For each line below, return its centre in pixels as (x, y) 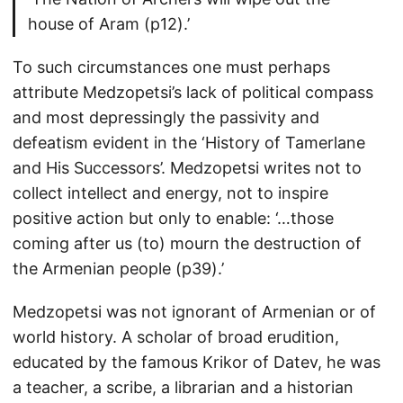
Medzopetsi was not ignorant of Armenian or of (194, 312)
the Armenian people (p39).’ (118, 269)
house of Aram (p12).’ (109, 24)
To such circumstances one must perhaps (171, 67)
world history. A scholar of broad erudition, (176, 337)
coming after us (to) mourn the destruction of (187, 243)
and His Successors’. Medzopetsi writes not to (187, 168)
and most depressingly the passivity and (166, 117)
